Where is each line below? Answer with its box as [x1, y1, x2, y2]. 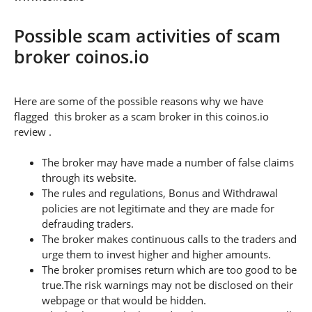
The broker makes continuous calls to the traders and [42, 231, 297, 246]
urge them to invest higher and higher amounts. [42, 247, 271, 261]
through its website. [42, 170, 136, 185]
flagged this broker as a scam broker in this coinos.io [14, 109, 269, 123]
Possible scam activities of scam [14, 23, 281, 47]
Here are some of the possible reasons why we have [14, 93, 263, 108]
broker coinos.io [14, 44, 149, 68]
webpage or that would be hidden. [42, 292, 206, 307]
